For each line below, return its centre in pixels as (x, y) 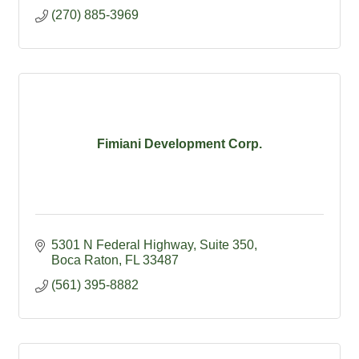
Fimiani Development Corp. (179, 143)
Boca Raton (85, 260)
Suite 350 (227, 245)
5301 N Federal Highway (122, 245)
